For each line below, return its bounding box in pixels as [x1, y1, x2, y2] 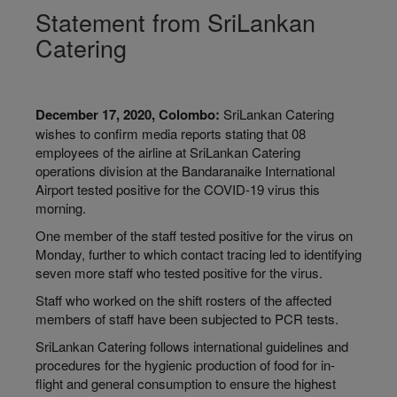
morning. [35, 198, 86, 217]
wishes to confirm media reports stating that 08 [35, 124, 306, 143]
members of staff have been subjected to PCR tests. [35, 309, 339, 328]
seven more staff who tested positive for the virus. [35, 263, 323, 282]
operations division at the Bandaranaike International [35, 161, 335, 180]
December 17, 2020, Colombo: [35, 105, 223, 124]
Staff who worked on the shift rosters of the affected [35, 291, 331, 309]
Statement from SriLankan [35, 4, 315, 39]
